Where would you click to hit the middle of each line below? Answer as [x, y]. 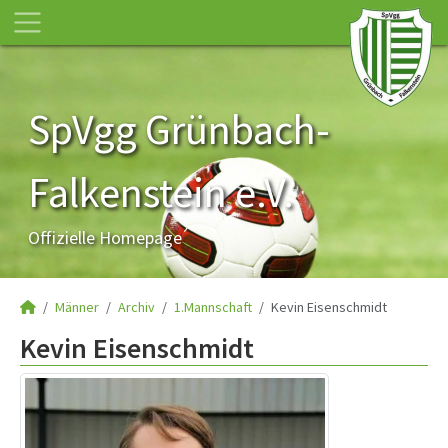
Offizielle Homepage [105, 237]
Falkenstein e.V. [161, 192]
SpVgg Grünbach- [179, 129]
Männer [77, 307]
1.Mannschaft [213, 307]
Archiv [136, 307]
